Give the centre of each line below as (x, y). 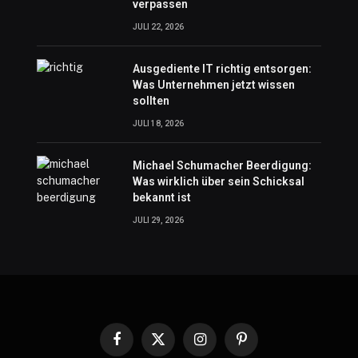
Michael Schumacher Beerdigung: (222, 165)
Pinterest (263, 346)
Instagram (223, 346)
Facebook (139, 346)
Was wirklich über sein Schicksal (218, 181)
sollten (151, 100)
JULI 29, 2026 (158, 220)
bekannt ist (161, 197)
